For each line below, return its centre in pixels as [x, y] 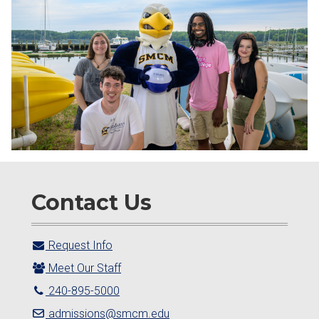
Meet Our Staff [83, 268]
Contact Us [91, 202]
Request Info [79, 246]
